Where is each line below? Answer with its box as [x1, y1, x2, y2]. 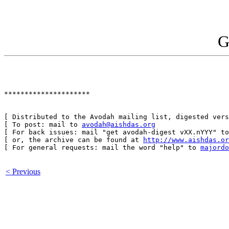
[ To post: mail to [4, 121, 82, 129]
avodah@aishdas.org [82, 121, 155, 129]
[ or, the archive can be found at [4, 136, 143, 144]
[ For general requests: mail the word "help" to [4, 144, 200, 152]
